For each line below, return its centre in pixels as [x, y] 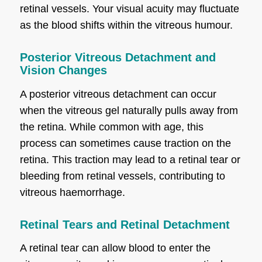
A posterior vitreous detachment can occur [118, 94]
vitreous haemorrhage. [72, 192]
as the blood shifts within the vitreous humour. [126, 25]
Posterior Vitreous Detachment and [118, 58]
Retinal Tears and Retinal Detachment [125, 224]
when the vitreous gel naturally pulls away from [129, 110]
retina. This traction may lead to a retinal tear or [130, 159]
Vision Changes [63, 70]
